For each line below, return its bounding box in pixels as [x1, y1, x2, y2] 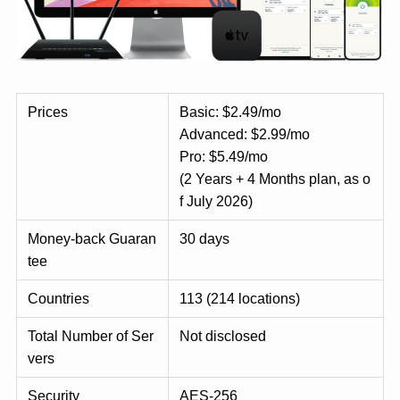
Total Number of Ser [28, 327, 154, 344]
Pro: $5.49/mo [179, 147, 268, 164]
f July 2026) [179, 192, 253, 209]
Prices [28, 103, 68, 120]
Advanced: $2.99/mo [179, 125, 310, 142]
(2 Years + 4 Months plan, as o [179, 170, 371, 187]
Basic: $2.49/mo [179, 103, 281, 120]
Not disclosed [179, 327, 266, 344]
